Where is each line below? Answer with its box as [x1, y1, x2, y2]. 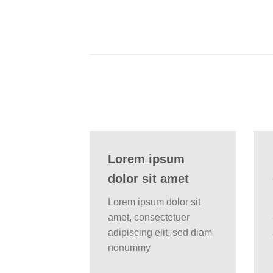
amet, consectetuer [108, 211, 190, 222]
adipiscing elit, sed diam [108, 227, 212, 238]
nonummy [108, 242, 151, 253]
